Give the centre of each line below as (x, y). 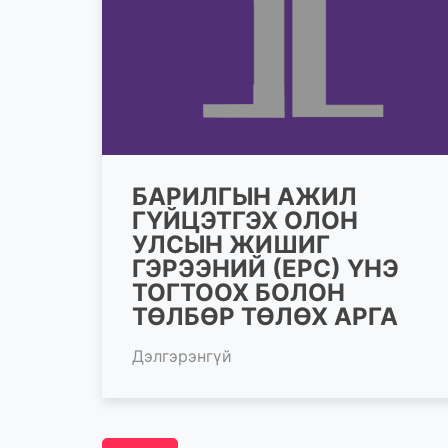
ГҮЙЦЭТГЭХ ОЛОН (245, 220)
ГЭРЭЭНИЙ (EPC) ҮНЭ (265, 268)
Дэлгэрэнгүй (182, 355)
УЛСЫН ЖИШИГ (231, 244)
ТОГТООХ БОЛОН (238, 292)
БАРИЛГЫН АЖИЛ (244, 196)
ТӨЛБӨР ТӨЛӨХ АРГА (265, 316)
